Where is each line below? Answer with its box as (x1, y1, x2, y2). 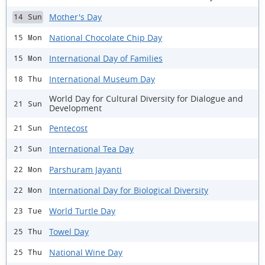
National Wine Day (49, 246, 122, 258)
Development (49, 102, 102, 114)
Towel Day (49, 225, 89, 237)
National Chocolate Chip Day (49, 31, 162, 43)
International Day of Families (49, 52, 163, 64)
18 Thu (14, 75, 42, 84)
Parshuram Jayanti (49, 163, 122, 175)
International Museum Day (49, 73, 155, 85)
